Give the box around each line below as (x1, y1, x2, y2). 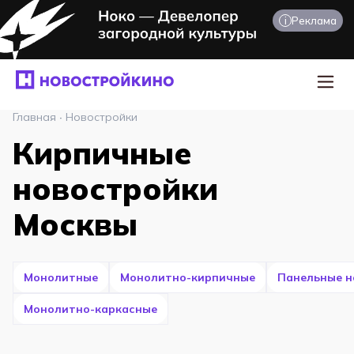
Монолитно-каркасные (24, 301, 157, 316)
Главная (13, 110, 56, 124)
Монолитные (24, 269, 98, 284)
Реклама (292, 13, 337, 27)
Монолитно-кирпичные (120, 269, 255, 284)
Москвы (13, 205, 137, 243)
